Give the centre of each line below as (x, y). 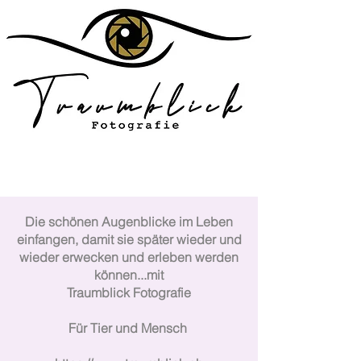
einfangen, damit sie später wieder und (129, 239)
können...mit (129, 274)
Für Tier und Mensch (129, 328)
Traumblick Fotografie (129, 292)
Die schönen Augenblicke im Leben (129, 221)
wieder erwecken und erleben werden (129, 257)
